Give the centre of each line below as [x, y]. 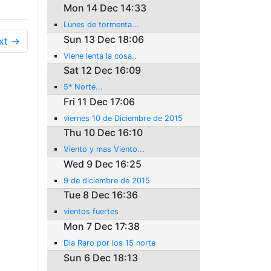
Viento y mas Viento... [104, 149]
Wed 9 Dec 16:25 [103, 164]
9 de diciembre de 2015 [107, 180]
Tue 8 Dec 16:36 [101, 195]
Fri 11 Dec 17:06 [100, 101]
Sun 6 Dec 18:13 [101, 257]
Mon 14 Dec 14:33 [105, 8]
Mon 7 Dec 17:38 [102, 227]
